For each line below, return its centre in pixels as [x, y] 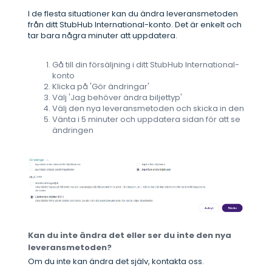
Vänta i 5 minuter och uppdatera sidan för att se [146, 119]
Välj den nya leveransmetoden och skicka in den [148, 108]
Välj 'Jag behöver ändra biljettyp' [117, 97]
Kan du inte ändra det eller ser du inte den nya [130, 236]
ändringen [73, 130]
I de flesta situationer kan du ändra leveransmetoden [133, 14]
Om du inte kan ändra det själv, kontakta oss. [116, 262]
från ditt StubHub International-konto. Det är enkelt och [135, 25]
